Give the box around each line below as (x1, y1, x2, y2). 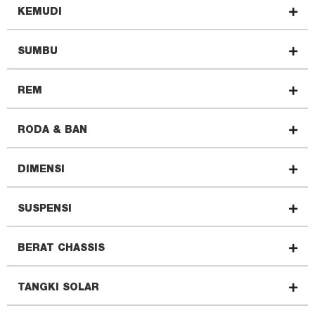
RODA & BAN (18, 125, 87, 136)
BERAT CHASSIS (18, 243, 105, 254)
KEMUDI (18, 7, 62, 18)
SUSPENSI (18, 204, 72, 214)
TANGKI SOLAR (18, 283, 99, 293)
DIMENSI (18, 165, 65, 175)
